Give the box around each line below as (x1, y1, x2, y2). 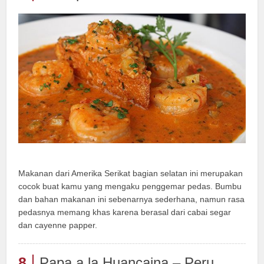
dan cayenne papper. (18, 220, 98, 230)
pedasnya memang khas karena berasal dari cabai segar (18, 207, 232, 217)
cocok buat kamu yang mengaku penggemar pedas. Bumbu (18, 181, 242, 192)
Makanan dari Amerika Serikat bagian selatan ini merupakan (18, 169, 243, 179)
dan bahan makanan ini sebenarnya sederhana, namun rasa (18, 194, 245, 204)
